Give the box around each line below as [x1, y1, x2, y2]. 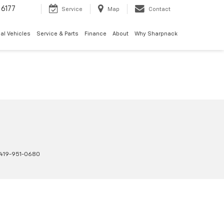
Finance [84, 31, 106, 37]
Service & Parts [36, 31, 78, 37]
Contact [148, 6, 170, 12]
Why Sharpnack [134, 31, 177, 37]
